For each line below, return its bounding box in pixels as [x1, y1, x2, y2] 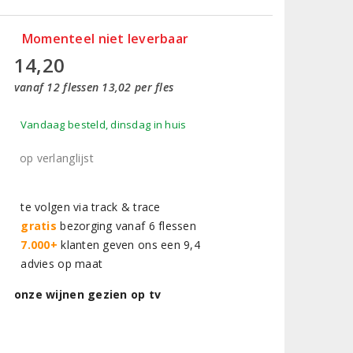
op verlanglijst [19, 150, 94, 165]
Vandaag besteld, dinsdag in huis [20, 117, 187, 132]
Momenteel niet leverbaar [21, 30, 189, 47]
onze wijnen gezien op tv [13, 287, 162, 302]
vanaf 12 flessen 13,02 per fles [13, 80, 174, 95]
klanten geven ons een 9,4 [58, 237, 200, 252]
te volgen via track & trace [13, 199, 161, 214]
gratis [20, 218, 58, 233]
